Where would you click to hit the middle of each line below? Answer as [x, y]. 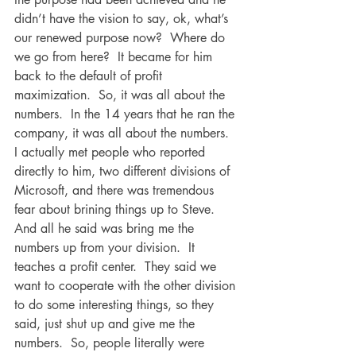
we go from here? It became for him [115, 57]
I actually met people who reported [112, 152]
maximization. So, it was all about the [122, 95]
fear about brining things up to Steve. [118, 209]
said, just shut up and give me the [106, 324]
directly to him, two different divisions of [124, 171]
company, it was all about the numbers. [126, 133]
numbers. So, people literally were [111, 343]
